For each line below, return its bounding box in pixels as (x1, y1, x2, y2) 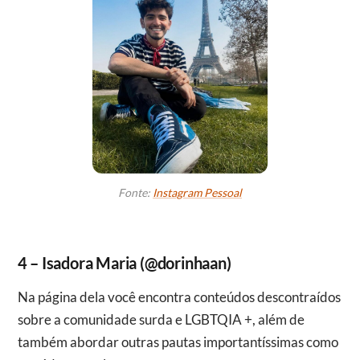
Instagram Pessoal (153, 185, 242, 199)
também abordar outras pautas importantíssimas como (17, 333, 338, 350)
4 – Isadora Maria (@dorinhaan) (17, 252, 231, 272)
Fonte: (118, 185, 153, 199)
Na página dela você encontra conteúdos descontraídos (17, 288, 28, 305)
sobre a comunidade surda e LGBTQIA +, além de (17, 310, 305, 328)
